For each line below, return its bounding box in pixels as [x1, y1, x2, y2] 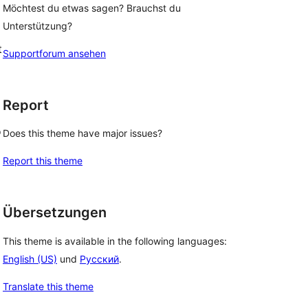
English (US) [3, 253, 57, 265]
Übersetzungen [3, 204, 107, 221]
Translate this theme [3, 280, 93, 293]
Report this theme [3, 155, 82, 167]
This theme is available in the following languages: [3, 235, 227, 247]
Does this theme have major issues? [3, 127, 162, 140]
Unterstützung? [3, 19, 72, 32]
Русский [80, 253, 119, 265]
